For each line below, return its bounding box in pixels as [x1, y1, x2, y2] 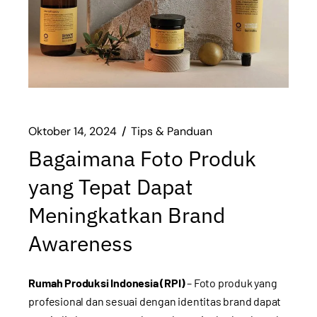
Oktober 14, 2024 [28, 123, 117, 139]
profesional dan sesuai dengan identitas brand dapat [28, 294, 282, 308]
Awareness [28, 229, 134, 257]
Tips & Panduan [131, 123, 213, 139]
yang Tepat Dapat [28, 172, 194, 200]
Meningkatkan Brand [28, 200, 226, 229]
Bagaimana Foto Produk [28, 144, 257, 172]
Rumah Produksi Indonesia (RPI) [28, 275, 185, 289]
